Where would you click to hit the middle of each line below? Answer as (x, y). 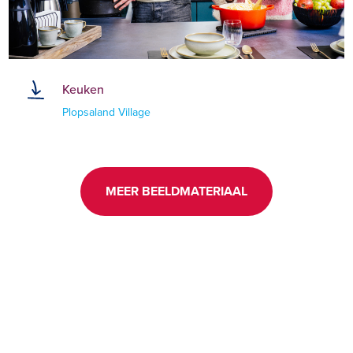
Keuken (84, 89)
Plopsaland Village (107, 112)
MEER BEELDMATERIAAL (176, 191)
